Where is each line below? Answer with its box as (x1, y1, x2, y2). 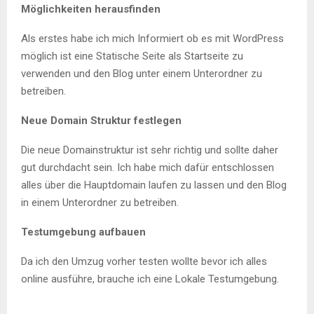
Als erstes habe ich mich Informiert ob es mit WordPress (21, 32, 284, 46)
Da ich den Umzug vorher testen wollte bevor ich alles (21, 255, 267, 268)
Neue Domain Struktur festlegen (21, 114, 182, 128)
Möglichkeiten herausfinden (21, 3, 161, 16)
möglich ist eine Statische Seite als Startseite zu (21, 50, 243, 63)
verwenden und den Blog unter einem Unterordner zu (21, 67, 262, 81)
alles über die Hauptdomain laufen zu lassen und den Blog (21, 179, 287, 192)
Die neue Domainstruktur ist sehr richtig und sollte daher (21, 144, 278, 157)
